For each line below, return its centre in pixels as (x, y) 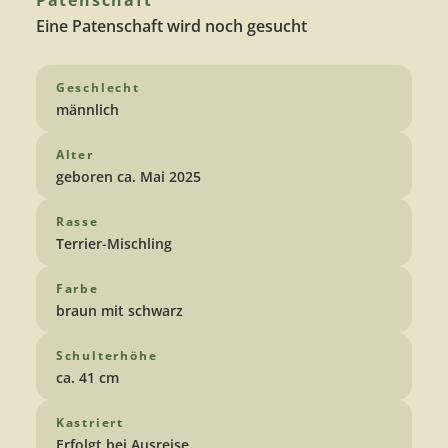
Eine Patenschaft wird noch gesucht (171, 26)
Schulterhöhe (106, 356)
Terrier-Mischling (113, 244)
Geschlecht (97, 88)
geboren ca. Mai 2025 (128, 177)
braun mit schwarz (119, 311)
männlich (87, 110)
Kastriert (90, 423)
